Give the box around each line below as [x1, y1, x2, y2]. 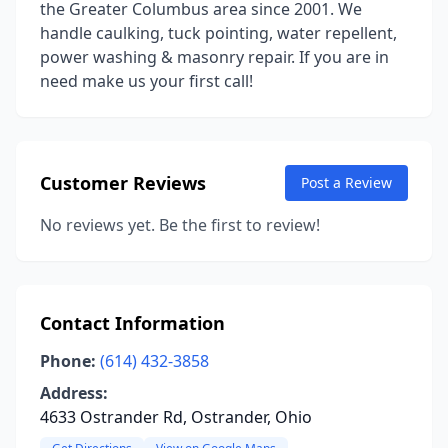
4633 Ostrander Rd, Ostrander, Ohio [40, 406, 312, 428]
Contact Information [40, 311, 225, 335]
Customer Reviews [40, 171, 206, 195]
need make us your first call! [40, 70, 253, 92]
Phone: [40, 350, 96, 372]
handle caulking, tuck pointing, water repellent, [40, 22, 397, 44]
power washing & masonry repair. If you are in [40, 46, 389, 68]
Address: [40, 382, 108, 404]
